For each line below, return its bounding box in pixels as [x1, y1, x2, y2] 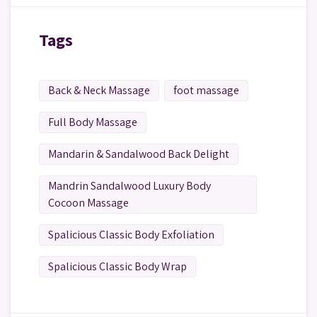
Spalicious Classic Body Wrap [48, 259, 187, 274]
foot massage [173, 83, 239, 98]
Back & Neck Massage [48, 83, 150, 98]
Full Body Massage [48, 115, 137, 129]
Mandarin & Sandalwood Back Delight [48, 146, 229, 161]
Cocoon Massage [48, 195, 129, 210]
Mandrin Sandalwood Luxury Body [48, 178, 211, 193]
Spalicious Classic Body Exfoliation [48, 227, 214, 242]
